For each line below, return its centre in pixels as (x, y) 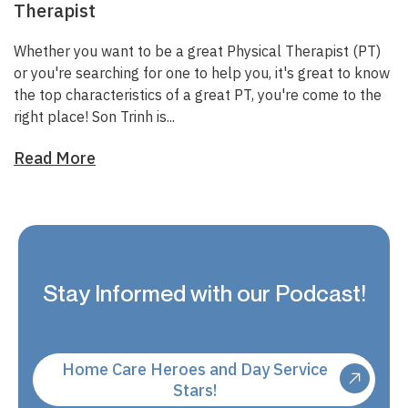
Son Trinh (122, 117)
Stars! (195, 390)
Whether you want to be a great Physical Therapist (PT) (197, 51)
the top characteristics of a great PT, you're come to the (198, 95)
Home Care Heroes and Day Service (195, 369)
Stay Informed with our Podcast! (204, 293)
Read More (55, 158)
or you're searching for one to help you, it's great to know (202, 73)
